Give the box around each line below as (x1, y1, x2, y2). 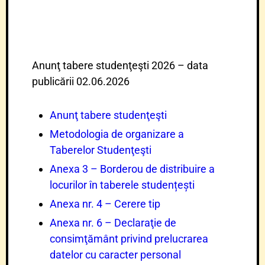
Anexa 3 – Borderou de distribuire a (50, 163, 215, 175)
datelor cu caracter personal (50, 248, 181, 261)
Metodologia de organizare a (50, 128, 184, 140)
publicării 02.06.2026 (32, 75, 130, 88)
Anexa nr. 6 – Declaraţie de (50, 216, 176, 229)
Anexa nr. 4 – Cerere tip (50, 198, 160, 210)
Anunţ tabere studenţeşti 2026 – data (32, 59, 208, 72)
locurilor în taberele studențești (50, 179, 195, 191)
